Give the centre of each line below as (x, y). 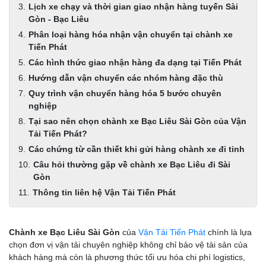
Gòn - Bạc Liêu (59, 19)
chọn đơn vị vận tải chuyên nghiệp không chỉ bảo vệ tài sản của (128, 245)
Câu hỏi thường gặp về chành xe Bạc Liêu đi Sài (132, 164)
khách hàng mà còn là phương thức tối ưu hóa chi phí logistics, (127, 257)
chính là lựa (229, 232)
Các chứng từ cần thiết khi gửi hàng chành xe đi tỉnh (137, 149)
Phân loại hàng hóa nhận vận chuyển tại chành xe (131, 34)
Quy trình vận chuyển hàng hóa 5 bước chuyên (125, 93)
